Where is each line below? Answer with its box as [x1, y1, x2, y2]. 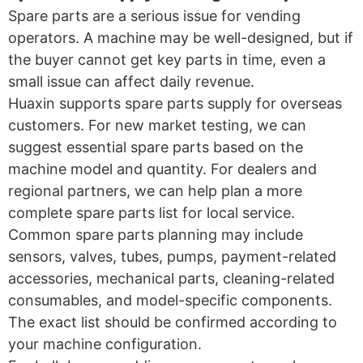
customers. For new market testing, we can [8, 116, 306, 134]
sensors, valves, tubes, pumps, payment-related [8, 247, 336, 265]
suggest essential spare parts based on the [8, 138, 303, 156]
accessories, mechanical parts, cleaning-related [8, 269, 335, 287]
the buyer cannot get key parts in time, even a [8, 50, 326, 68]
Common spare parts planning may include [8, 225, 303, 243]
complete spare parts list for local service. [8, 203, 295, 221]
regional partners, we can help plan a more [8, 181, 302, 199]
